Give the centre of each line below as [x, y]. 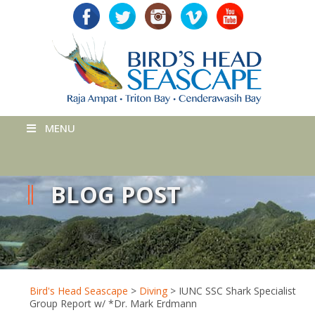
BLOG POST [116, 194]
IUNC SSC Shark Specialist [237, 291]
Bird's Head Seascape [79, 291]
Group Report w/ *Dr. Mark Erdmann [113, 303]
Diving [153, 291]
